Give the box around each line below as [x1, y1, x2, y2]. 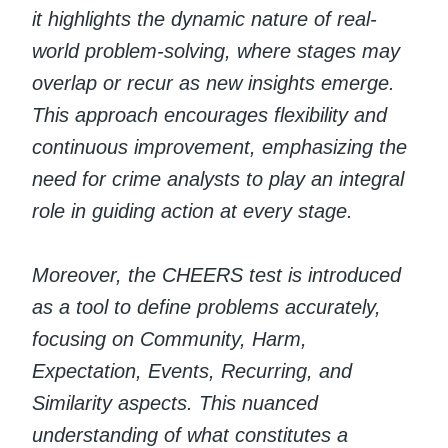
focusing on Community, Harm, [32, 327, 307, 350]
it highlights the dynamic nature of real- [32, 7, 377, 30]
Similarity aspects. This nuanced [32, 391, 318, 414]
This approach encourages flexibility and [32, 103, 387, 126]
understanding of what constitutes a [32, 423, 348, 446]
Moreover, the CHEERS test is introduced [32, 263, 401, 286]
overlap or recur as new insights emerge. [32, 71, 395, 94]
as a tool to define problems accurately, [32, 295, 381, 318]
